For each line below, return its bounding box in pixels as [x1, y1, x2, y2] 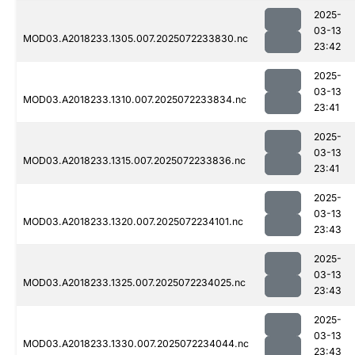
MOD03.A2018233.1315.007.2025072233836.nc [23, 155, 246, 167]
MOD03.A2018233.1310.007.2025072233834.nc [23, 94, 246, 106]
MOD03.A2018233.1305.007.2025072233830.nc [23, 32, 248, 45]
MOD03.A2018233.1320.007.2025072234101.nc [23, 216, 243, 228]
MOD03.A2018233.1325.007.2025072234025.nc [23, 277, 246, 289]
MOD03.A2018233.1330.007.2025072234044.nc [23, 338, 249, 350]
